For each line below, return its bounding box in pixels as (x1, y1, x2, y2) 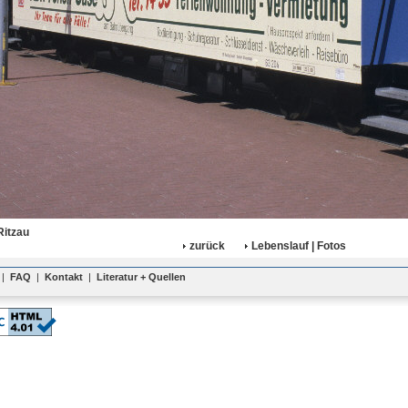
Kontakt (45, 271, 83, 282)
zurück (189, 240, 225, 252)
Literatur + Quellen (97, 271, 186, 282)
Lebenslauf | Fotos (250, 240, 346, 252)
